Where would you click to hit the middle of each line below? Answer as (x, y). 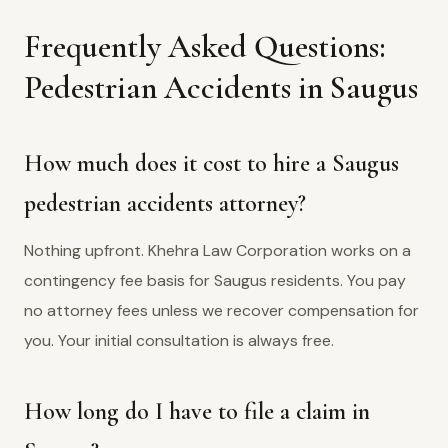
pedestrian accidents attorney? (165, 203)
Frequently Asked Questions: (205, 46)
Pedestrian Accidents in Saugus (221, 87)
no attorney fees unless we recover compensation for (221, 310)
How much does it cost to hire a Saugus (211, 163)
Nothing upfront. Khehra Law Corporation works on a (217, 250)
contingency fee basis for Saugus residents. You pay (215, 280)
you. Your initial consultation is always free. (179, 340)
